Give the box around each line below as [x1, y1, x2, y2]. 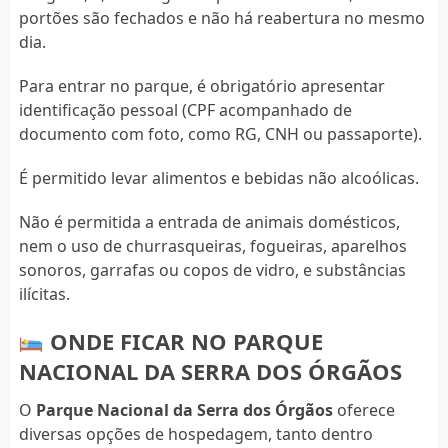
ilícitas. [18, 283, 70, 306]
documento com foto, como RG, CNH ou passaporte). [18, 123, 422, 146]
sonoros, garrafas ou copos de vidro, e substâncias [18, 259, 406, 282]
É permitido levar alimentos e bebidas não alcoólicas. [18, 167, 419, 190]
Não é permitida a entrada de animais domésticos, [18, 211, 400, 234]
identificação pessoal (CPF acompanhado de [18, 99, 352, 122]
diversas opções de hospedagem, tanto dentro [18, 423, 373, 446]
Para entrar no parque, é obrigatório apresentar [18, 75, 385, 98]
